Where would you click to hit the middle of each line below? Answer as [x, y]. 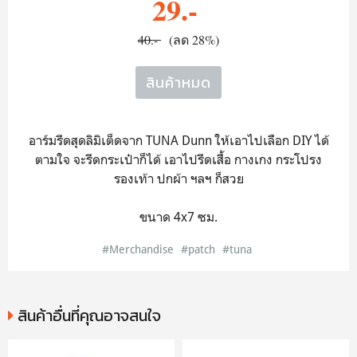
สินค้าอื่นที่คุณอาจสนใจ [87, 316]
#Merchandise [137, 249]
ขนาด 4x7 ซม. [178, 217]
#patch [198, 249]
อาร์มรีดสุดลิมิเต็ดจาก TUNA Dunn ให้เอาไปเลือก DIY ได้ [178, 140]
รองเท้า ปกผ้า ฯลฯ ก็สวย [178, 178]
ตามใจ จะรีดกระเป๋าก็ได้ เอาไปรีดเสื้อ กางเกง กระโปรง [178, 159]
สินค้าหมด [178, 82]
